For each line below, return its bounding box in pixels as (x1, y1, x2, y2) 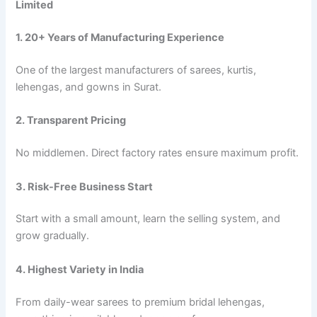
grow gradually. (16, 229, 90, 243)
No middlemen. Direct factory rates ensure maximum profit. (16, 146, 299, 160)
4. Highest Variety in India (16, 263, 144, 276)
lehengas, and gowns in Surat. (16, 80, 162, 93)
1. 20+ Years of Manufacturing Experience (16, 31, 225, 45)
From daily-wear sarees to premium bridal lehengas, (16, 295, 265, 309)
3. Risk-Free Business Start (16, 180, 154, 193)
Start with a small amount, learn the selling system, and (16, 212, 281, 226)
